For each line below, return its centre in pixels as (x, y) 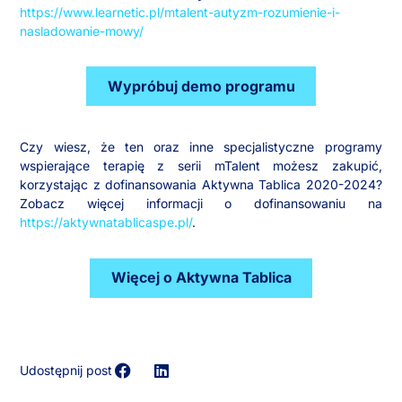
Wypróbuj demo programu (201, 86)
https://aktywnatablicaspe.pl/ (106, 223)
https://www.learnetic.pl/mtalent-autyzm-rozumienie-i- (180, 12)
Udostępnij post (66, 370)
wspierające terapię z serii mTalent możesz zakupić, (201, 166)
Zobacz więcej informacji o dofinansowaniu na (201, 204)
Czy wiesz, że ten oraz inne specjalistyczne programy (201, 147)
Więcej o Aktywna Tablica (201, 278)
